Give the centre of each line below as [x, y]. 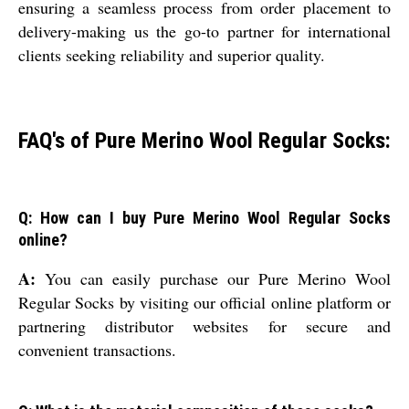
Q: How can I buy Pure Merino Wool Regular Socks [204, 218]
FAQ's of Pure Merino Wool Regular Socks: [204, 140]
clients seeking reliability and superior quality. [172, 54]
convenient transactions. [97, 350]
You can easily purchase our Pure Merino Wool [213, 279]
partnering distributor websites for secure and [204, 326]
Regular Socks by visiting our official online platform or [204, 303]
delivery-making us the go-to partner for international [204, 31]
